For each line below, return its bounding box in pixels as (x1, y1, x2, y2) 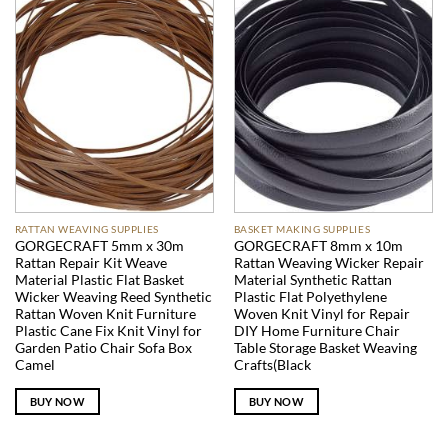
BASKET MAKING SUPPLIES (233, 223, 371, 236)
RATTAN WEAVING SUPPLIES (14, 223, 159, 236)
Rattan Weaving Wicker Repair (233, 254, 424, 271)
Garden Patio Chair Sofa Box (14, 339, 192, 356)
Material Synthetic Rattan (233, 271, 392, 288)
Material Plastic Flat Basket (14, 271, 184, 288)
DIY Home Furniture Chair (233, 322, 400, 339)
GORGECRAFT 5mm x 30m (14, 237, 184, 254)
